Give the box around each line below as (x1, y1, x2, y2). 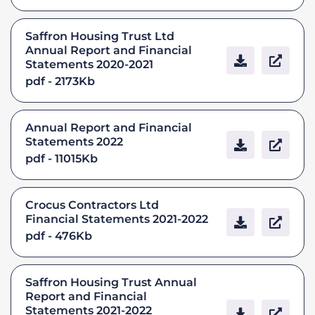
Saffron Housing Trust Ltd (25, 29, 174, 43)
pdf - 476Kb (25, 229, 92, 243)
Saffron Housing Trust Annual (25, 275, 197, 289)
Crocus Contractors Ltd (25, 198, 159, 212)
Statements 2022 (25, 134, 123, 148)
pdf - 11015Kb (25, 151, 98, 165)
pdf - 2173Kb (25, 74, 95, 88)
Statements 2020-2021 (25, 57, 153, 71)
